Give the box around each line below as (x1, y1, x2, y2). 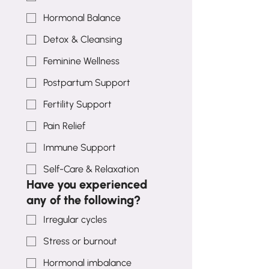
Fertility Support (43, 98, 112, 110)
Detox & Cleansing (43, 34, 122, 46)
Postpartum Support (43, 77, 130, 89)
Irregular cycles (43, 214, 107, 226)
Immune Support (43, 142, 116, 154)
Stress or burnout (43, 235, 117, 247)
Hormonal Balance (43, 12, 121, 24)
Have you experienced (26, 177, 148, 192)
